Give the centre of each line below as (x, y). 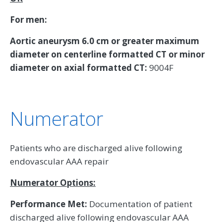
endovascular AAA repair (59, 161)
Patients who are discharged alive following (96, 148)
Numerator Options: (53, 182)
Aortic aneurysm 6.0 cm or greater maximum (105, 41)
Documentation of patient (141, 204)
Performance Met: (50, 204)
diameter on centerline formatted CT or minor (107, 54)
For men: (28, 19)
